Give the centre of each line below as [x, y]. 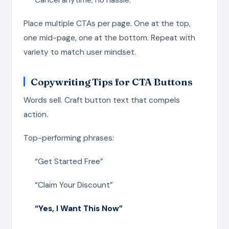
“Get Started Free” [69, 161]
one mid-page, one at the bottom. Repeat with [109, 38]
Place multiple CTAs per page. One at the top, [107, 23]
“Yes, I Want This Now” [78, 208]
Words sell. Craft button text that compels [101, 100]
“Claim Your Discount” [74, 185]
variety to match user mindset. [79, 52]
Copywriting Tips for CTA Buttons [111, 82]
